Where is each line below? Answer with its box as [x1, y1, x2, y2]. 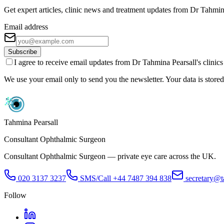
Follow [4, 190, 26, 199]
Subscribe [8, 47, 37, 55]
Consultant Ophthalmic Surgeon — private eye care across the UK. [4, 151, 216, 160]
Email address [4, 22, 48, 31]
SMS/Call [78, 173, 113, 182]
